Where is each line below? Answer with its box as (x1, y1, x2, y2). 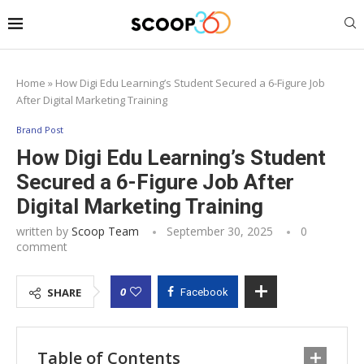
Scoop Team (71, 223, 139, 239)
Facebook (180, 285, 228, 298)
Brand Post (16, 123, 63, 136)
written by (16, 223, 71, 239)
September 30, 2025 (167, 223, 273, 239)
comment (16, 238, 67, 254)
